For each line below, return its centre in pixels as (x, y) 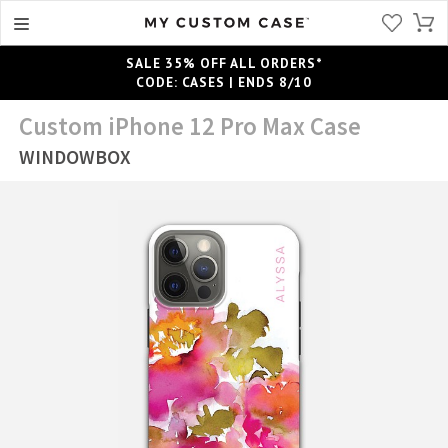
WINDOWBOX (75, 156)
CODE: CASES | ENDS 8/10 (224, 81)
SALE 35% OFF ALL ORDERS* (224, 62)
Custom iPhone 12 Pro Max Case (190, 126)
